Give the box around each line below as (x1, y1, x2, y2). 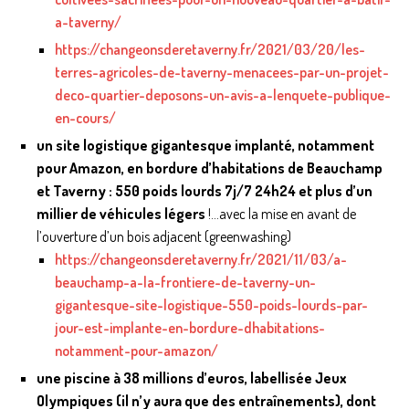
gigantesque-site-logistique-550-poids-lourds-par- (55, 296, 368, 315)
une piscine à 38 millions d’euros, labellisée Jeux (37, 369, 347, 388)
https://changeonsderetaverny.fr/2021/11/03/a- (55, 250, 347, 269)
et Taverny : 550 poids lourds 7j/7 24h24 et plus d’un (37, 182, 372, 201)
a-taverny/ (55, 13, 121, 32)
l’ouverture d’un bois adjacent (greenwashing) (37, 227, 291, 246)
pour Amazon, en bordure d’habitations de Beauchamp (37, 159, 383, 178)
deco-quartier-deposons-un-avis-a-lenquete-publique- (55, 86, 391, 105)
